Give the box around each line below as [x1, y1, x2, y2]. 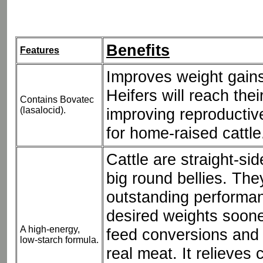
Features [20, 45, 59, 56]
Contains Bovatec [20, 95, 94, 105]
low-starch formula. [20, 235, 99, 245]
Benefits [106, 41, 170, 60]
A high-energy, [20, 224, 80, 235]
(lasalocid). [20, 105, 66, 116]
